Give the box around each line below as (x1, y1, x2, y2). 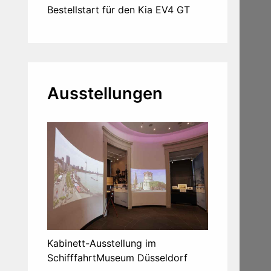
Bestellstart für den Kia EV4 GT (47, 4, 190, 16)
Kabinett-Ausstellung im (47, 237, 156, 249)
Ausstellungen (47, 83, 163, 104)
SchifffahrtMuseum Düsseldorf (47, 251, 188, 264)
